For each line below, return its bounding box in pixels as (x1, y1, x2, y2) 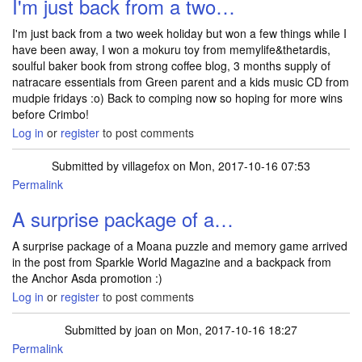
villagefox (122, 158, 170, 174)
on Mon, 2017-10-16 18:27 (157, 322, 297, 338)
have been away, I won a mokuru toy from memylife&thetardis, (12, 41, 330, 57)
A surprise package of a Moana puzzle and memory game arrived (12, 238, 347, 254)
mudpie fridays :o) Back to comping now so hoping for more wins (12, 90, 343, 106)
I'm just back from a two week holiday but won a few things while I (12, 25, 347, 41)
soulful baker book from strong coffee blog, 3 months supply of (12, 57, 330, 74)
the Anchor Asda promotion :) (12, 270, 162, 286)
